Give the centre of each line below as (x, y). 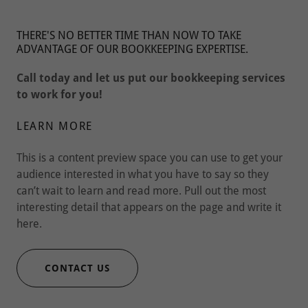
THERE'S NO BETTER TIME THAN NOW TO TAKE (129, 36)
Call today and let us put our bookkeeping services (151, 78)
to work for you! (59, 95)
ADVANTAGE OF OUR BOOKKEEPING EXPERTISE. (132, 49)
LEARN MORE (55, 126)
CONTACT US (77, 268)
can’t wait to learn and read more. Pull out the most (141, 191)
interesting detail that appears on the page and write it (149, 208)
